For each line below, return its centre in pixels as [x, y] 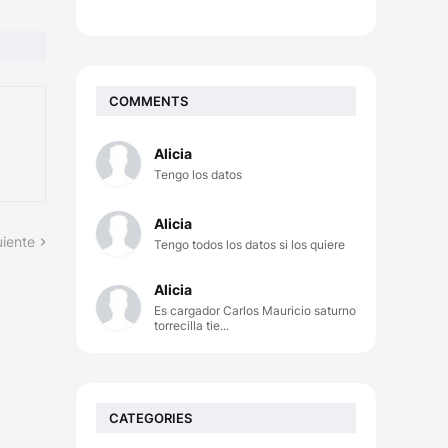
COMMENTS [148, 100]
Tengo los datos [198, 174]
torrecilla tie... [191, 325]
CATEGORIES [150, 417]
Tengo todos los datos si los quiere [249, 244]
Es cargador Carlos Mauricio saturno [255, 310]
